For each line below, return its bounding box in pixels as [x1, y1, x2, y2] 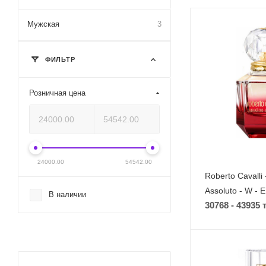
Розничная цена [29, 88, 85, 97]
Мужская [27, 20, 59, 28]
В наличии [49, 190, 86, 199]
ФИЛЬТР [43, 56, 75, 63]
